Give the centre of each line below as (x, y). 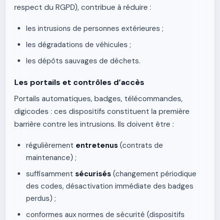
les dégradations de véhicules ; (79, 45)
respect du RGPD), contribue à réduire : (83, 7)
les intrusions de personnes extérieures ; (95, 28)
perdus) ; (41, 198)
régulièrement (51, 145)
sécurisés (93, 174)
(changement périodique (154, 174)
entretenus (97, 145)
